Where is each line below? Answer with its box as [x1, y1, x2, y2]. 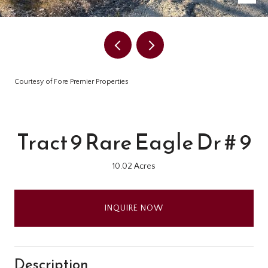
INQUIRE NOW [105, 203, 163, 213]
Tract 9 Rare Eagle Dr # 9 [17, 126, 251, 158]
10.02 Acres [112, 162, 156, 171]
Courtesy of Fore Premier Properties [14, 78, 129, 86]
